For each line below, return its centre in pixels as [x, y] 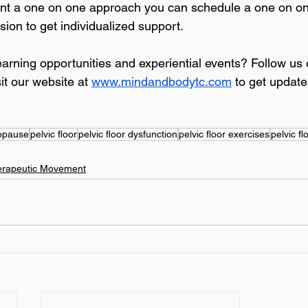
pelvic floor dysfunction [128, 134]
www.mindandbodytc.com [162, 82]
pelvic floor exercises [224, 134]
